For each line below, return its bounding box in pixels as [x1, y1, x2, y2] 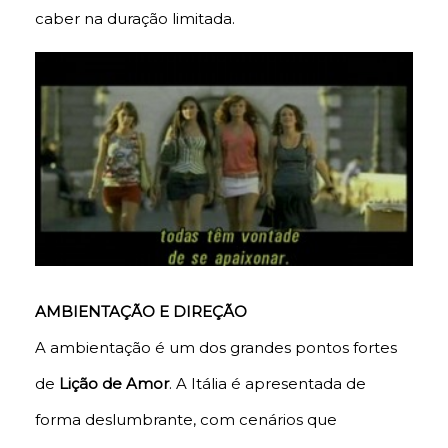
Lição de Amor [59, 374, 169, 394]
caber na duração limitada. [35, 9, 235, 29]
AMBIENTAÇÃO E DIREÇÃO [35, 302, 247, 322]
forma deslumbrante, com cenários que [35, 410, 337, 430]
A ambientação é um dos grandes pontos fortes [35, 338, 397, 358]
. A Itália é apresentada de [169, 374, 366, 394]
